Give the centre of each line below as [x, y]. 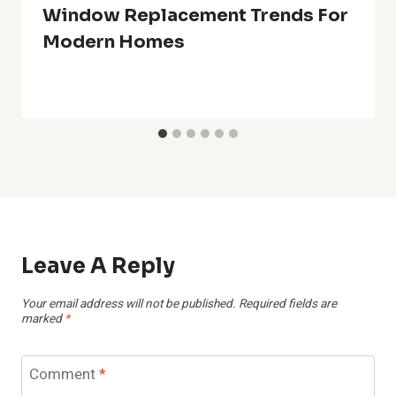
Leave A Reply [98, 266]
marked [43, 320]
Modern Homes [114, 42]
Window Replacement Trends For [195, 15]
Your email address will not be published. [129, 305]
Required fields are [288, 305]
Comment [64, 375]
